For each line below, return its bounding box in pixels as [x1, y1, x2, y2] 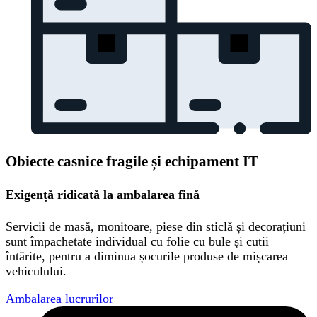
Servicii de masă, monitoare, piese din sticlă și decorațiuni [6, 219, 306, 234]
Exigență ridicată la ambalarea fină [6, 188, 200, 202]
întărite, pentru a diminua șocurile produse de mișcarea [6, 249, 288, 264]
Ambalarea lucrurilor [6, 292, 113, 306]
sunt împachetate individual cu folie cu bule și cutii [6, 234, 269, 249]
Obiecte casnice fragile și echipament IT [6, 153, 258, 171]
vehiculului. [6, 264, 67, 279]
